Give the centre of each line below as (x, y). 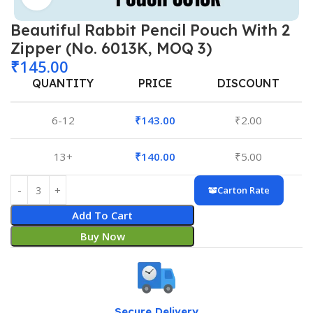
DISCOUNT (248, 83)
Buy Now (102, 236)
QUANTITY (63, 83)
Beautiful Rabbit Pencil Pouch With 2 (150, 30)
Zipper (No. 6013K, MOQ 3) (111, 49)
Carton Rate (243, 190)
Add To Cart (102, 216)
